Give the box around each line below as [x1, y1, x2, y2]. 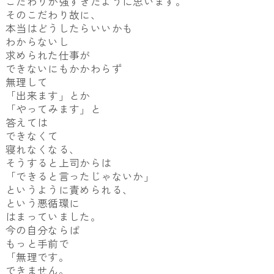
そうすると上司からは [5, 155, 112, 171]
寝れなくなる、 [5, 142, 80, 157]
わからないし [5, 34, 70, 50]
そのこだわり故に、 [5, 7, 102, 23]
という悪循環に [5, 196, 80, 211]
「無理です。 [5, 250, 70, 265]
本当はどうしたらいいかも [5, 21, 133, 36]
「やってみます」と [5, 102, 102, 117]
